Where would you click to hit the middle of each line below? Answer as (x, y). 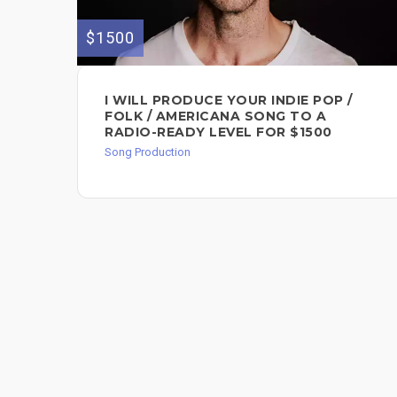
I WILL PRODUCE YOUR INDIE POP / (229, 100)
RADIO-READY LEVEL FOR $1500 (218, 132)
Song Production (148, 152)
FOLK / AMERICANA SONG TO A (215, 116)
